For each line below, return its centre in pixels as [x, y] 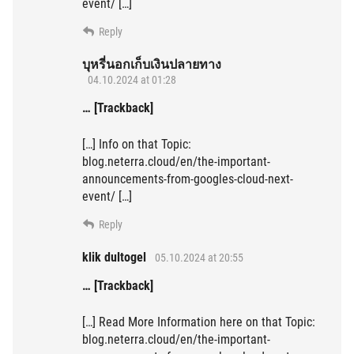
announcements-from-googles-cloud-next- [188, 179]
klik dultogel [114, 258]
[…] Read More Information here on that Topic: [199, 322]
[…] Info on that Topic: [137, 145]
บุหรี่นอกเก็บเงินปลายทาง [152, 65]
